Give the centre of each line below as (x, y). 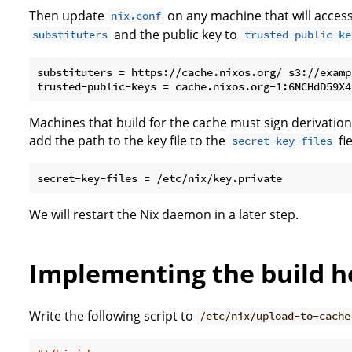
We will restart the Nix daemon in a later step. (164, 214)
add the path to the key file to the (129, 140)
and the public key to (176, 34)
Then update (68, 15)
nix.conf (136, 16)
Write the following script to (113, 315)
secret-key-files (282, 141)
